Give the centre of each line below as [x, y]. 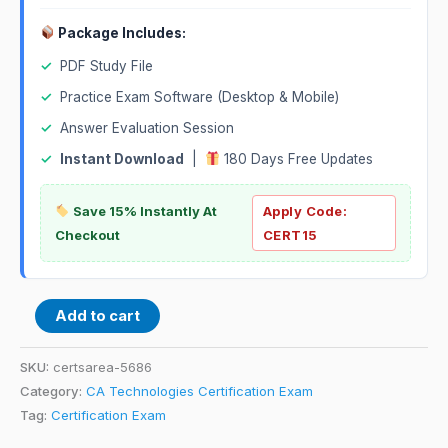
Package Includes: [121, 32]
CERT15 [290, 234]
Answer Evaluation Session [147, 127]
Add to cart [97, 315]
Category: [53, 390]
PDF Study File [106, 65]
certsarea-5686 [102, 366]
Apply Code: [305, 210]
